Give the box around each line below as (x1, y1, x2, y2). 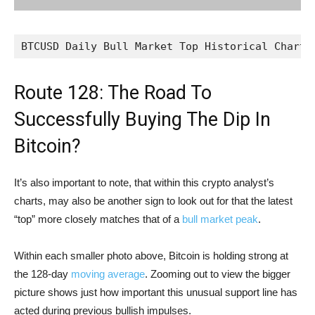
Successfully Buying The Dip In (14, 108, 271, 131)
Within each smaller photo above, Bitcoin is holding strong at (14, 250, 288, 262)
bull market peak (182, 213, 258, 225)
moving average (71, 268, 145, 280)
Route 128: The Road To (14, 82, 212, 104)
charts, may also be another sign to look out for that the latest (14, 195, 292, 207)
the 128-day (14, 268, 71, 280)
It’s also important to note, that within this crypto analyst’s (14, 176, 274, 188)
